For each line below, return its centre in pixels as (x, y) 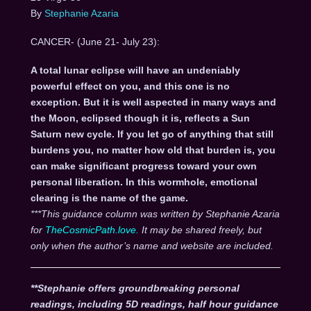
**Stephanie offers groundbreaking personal (135, 288)
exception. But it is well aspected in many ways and (153, 102)
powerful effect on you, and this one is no (130, 86)
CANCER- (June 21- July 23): (95, 41)
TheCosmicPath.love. (93, 230)
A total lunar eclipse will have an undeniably (135, 70)
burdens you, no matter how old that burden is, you (153, 150)
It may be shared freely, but (201, 230)
